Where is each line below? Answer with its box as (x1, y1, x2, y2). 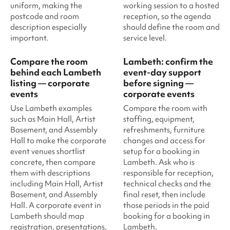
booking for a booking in (123, 211, 210, 221)
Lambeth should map (10, 211, 84, 221)
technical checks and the (123, 179, 211, 189)
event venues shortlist (10, 146, 85, 157)
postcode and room (10, 11, 79, 22)
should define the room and (123, 22, 220, 32)
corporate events (123, 88, 195, 100)
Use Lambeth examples (10, 103, 92, 113)
